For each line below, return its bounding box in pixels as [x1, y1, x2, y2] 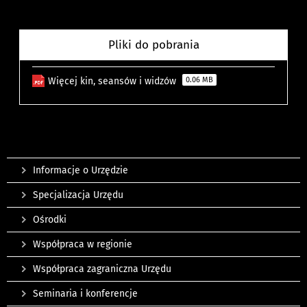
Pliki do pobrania [108, 38, 199, 52]
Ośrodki [33, 214, 66, 226]
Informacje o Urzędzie [33, 164, 128, 177]
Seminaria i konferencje [33, 288, 138, 300]
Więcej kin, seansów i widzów [48, 75, 180, 88]
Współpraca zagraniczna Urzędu [33, 263, 171, 275]
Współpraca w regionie [33, 238, 132, 251]
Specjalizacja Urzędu [33, 189, 123, 201]
